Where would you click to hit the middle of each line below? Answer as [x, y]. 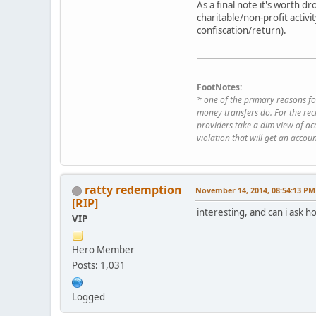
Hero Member [103, 250]
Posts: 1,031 [99, 266]
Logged [89, 297]
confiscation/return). [242, 31]
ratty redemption [133, 190]
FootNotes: [219, 87]
